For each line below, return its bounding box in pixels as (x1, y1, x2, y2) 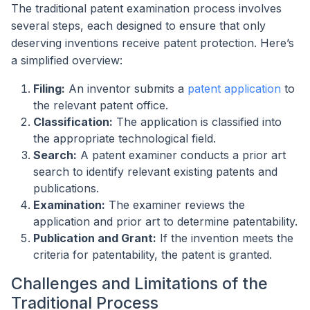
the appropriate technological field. (33, 131, 216, 145)
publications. (33, 181, 99, 195)
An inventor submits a (65, 81, 188, 95)
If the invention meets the (156, 230, 293, 245)
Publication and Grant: (33, 230, 156, 245)
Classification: (33, 114, 113, 129)
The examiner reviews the (105, 197, 245, 212)
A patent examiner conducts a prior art (77, 147, 286, 162)
